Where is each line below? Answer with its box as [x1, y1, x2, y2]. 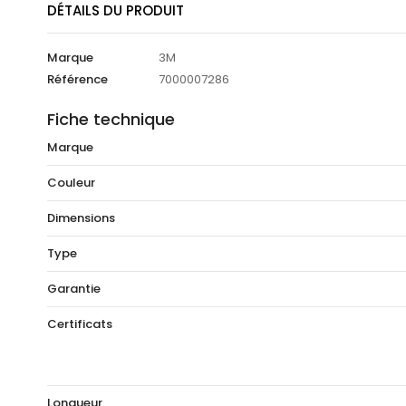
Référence [47, 71, 108, 89]
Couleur [47, 174, 95, 192]
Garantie [47, 280, 101, 298]
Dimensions [47, 209, 115, 227]
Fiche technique [47, 108, 175, 131]
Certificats [47, 315, 112, 333]
